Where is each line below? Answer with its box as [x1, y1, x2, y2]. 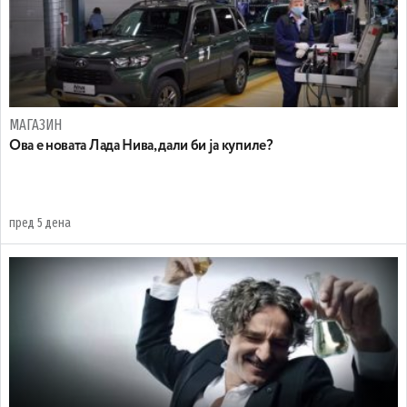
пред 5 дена [9, 214, 71, 231]
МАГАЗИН [9, 115, 63, 134]
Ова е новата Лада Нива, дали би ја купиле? [9, 138, 273, 154]
